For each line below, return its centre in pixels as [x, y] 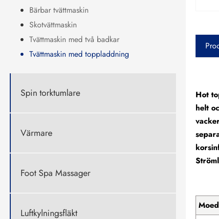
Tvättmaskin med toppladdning [79, 54]
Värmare [36, 133]
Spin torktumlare [50, 93]
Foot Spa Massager [55, 173]
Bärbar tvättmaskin [59, 10]
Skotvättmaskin [53, 25]
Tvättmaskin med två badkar [74, 40]
